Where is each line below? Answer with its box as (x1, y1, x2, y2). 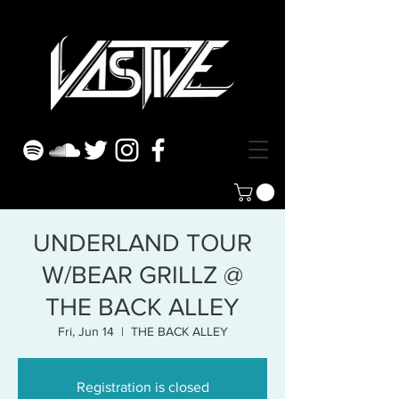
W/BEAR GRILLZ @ (42, 261, 243, 289)
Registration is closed (76, 379, 209, 395)
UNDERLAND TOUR (33, 229, 252, 257)
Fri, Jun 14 (57, 324, 114, 339)
